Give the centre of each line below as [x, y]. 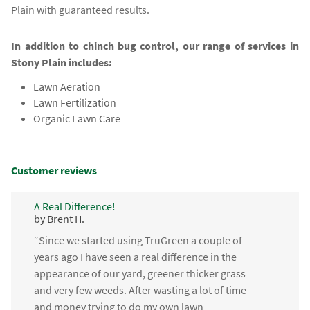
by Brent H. [59, 218]
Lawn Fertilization [75, 103]
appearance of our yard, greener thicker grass [139, 274]
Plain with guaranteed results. [81, 10]
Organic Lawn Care [77, 119]
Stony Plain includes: [62, 63]
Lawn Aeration [67, 87]
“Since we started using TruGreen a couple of [138, 240]
